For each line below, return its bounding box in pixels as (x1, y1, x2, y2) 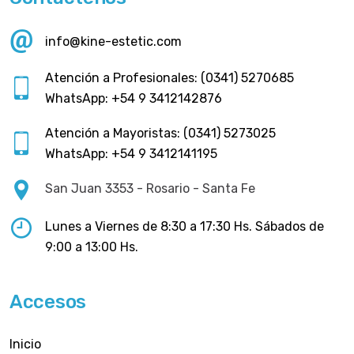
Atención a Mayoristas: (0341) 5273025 (45, 126, 276, 141)
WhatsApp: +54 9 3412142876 (45, 91, 222, 107)
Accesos (9, 291, 86, 314)
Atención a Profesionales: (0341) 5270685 (45, 70, 294, 86)
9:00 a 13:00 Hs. (45, 239, 138, 255)
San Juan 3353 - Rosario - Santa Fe (45, 181, 255, 197)
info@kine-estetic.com (45, 34, 182, 50)
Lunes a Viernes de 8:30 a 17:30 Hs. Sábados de (45, 219, 324, 235)
